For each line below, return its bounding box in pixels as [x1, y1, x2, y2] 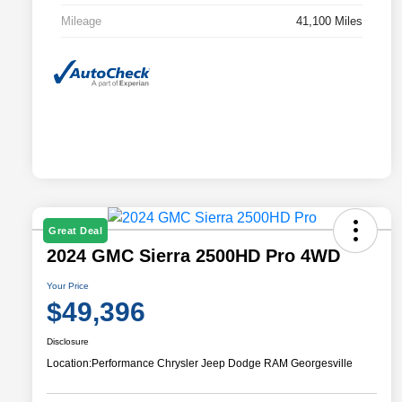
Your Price [47, 280, 89, 291]
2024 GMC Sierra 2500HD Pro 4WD [47, 245, 340, 266]
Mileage [61, 13, 101, 28]
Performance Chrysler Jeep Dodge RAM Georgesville [92, 356, 353, 370]
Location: [47, 356, 92, 370]
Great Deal [48, 224, 102, 236]
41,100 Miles [296, 13, 363, 28]
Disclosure [47, 336, 89, 346]
